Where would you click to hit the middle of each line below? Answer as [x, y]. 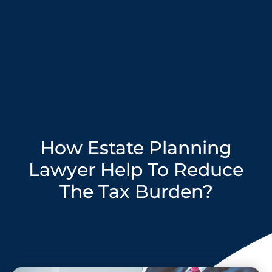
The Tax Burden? [136, 191]
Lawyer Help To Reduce [136, 169]
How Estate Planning [136, 148]
